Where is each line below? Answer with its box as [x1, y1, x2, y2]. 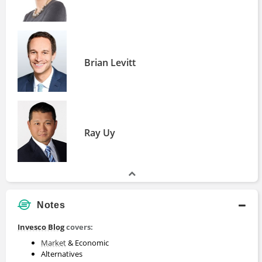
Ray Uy [84, 126, 116, 139]
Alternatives [41, 248, 82, 259]
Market [41, 237, 66, 248]
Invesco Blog [18, 221, 64, 232]
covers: [64, 221, 93, 232]
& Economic [66, 237, 109, 248]
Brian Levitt [84, 56, 136, 69]
